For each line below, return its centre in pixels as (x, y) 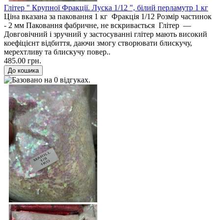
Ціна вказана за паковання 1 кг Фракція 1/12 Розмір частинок (109, 16)
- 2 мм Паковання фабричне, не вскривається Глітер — (98, 25)
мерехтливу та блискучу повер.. (57, 52)
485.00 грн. (23, 60)
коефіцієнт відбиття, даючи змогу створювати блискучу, (98, 43)
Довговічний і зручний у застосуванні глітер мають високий (106, 34)
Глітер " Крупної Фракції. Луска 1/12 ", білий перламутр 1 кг (106, 7)
